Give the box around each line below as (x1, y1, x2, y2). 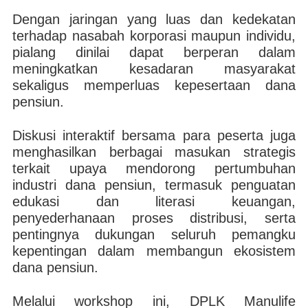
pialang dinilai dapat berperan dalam (12, 45, 296, 60)
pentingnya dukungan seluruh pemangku (12, 227, 296, 242)
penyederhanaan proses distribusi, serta (12, 210, 296, 225)
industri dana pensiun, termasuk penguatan (12, 177, 296, 192)
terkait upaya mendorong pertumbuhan (12, 161, 296, 176)
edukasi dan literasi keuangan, (12, 194, 296, 209)
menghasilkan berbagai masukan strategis (12, 144, 296, 159)
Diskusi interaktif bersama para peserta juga (12, 128, 296, 143)
